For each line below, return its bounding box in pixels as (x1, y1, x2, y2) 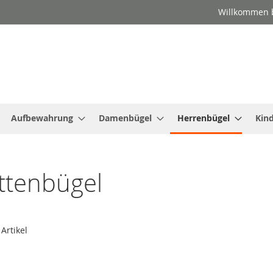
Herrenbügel (177, 112, 230, 124)
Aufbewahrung (11, 112, 73, 124)
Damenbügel (99, 112, 152, 124)
